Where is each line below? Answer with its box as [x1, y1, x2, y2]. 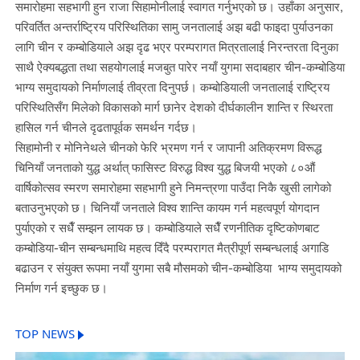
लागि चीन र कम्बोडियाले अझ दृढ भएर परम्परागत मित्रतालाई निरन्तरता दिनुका [14, 39, 338, 55]
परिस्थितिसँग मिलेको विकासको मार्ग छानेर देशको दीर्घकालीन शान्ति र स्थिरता [14, 100, 333, 115]
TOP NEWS [14, 325, 75, 343]
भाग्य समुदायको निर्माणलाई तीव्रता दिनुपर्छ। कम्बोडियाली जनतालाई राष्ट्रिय [14, 80, 329, 95]
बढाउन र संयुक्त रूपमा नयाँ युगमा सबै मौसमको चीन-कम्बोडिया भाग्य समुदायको [14, 260, 342, 276]
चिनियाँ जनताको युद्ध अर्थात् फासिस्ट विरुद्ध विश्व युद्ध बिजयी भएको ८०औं [14, 160, 315, 175]
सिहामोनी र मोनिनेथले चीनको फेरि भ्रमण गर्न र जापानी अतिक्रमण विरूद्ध [14, 140, 321, 155]
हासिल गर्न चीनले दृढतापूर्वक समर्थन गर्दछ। [14, 120, 200, 135]
